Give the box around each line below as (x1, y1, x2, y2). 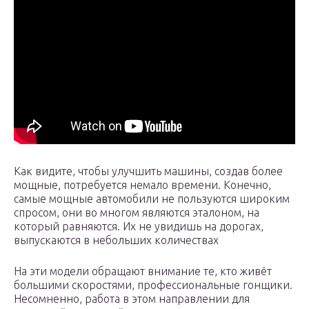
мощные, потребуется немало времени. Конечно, (14, 179, 271, 192)
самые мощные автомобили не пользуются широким (14, 192, 290, 206)
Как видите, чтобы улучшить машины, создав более (14, 165, 283, 178)
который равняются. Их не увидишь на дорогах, (14, 220, 263, 233)
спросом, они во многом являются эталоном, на (14, 206, 259, 219)
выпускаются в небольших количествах (14, 234, 219, 247)
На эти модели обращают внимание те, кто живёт (14, 265, 272, 278)
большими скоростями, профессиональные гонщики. (14, 279, 292, 292)
